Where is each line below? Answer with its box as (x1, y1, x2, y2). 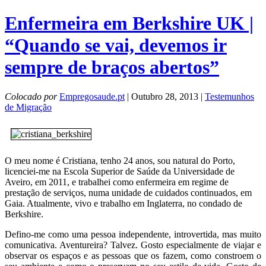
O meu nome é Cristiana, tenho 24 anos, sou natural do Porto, (5, 155, 235, 166)
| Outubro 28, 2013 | (125, 91, 205, 102)
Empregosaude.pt (59, 91, 125, 102)
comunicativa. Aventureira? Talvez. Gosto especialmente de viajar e (5, 239, 261, 250)
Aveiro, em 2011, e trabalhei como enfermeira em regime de (5, 176, 229, 187)
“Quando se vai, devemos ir (5, 34, 227, 56)
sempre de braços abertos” (5, 56, 219, 78)
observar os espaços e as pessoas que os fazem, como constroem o (5, 250, 261, 261)
